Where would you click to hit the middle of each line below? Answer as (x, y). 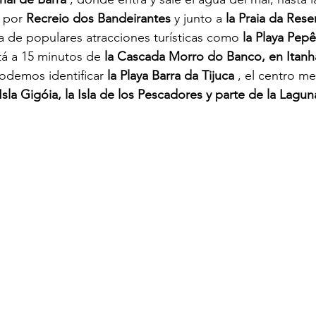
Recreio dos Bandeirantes (98, 19)
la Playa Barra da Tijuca (171, 76)
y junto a (198, 19)
